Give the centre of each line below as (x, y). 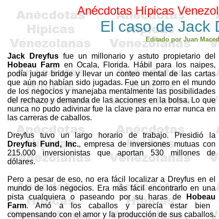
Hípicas (154, 11)
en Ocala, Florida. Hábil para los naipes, (138, 65)
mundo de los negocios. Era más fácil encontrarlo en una (111, 188)
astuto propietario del (177, 56)
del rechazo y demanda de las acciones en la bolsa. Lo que (111, 100)
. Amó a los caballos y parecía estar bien (118, 206)
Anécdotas (104, 11)
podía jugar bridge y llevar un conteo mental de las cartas (111, 74)
